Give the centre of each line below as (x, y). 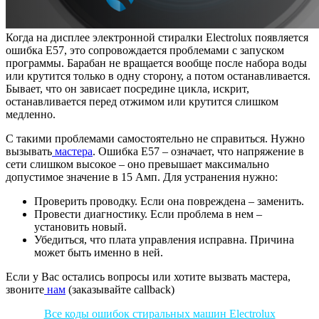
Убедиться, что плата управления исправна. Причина (164, 239)
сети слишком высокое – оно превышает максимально (137, 164)
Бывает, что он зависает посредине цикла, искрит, (127, 88)
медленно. (31, 114)
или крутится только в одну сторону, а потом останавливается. (158, 75)
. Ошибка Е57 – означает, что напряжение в (198, 151)
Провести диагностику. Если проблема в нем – (148, 214)
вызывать (29, 151)
